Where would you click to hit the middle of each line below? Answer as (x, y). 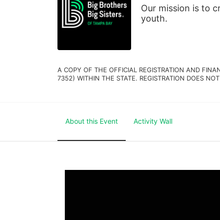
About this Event (92, 121)
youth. (154, 18)
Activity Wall (153, 121)
